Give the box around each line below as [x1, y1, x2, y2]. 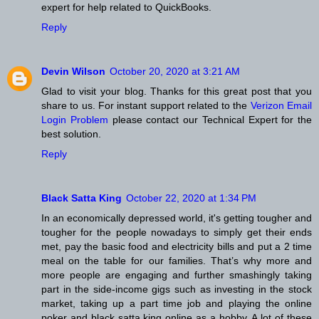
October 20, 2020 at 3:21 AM [110, 66, 240, 77]
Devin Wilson [41, 66, 105, 77]
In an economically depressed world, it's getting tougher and [41, 211, 312, 224]
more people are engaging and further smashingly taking [41, 268, 312, 281]
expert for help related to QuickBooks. [41, 1, 211, 14]
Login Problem [41, 114, 113, 125]
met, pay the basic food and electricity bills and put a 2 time [41, 240, 312, 252]
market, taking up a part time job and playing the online [41, 297, 312, 309]
